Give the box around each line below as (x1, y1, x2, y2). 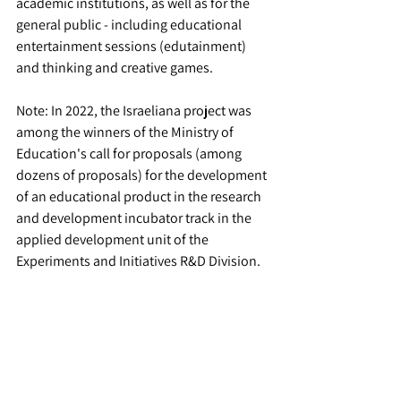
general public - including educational (16, 15, 244, 34)
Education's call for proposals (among (16, 144, 244, 163)
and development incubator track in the (16, 209, 254, 227)
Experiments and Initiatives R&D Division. (16, 252, 260, 270)
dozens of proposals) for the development (16, 166, 269, 184)
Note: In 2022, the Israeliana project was (16, 101, 254, 120)
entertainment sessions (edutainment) (16, 37, 249, 55)
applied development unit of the (16, 230, 211, 249)
